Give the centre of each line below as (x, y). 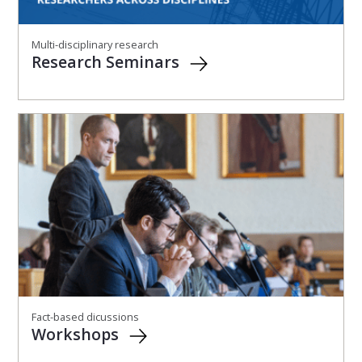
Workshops (77, 334)
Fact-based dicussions (85, 316)
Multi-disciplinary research (95, 44)
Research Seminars (107, 61)
